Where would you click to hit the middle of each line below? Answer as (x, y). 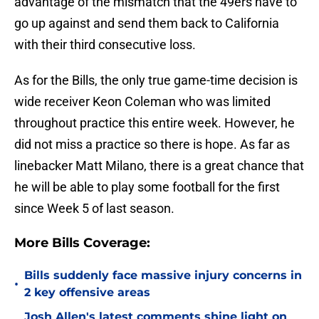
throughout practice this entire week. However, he (155, 123)
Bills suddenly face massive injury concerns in (163, 276)
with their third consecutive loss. (105, 45)
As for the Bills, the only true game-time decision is (156, 80)
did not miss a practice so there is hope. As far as (152, 145)
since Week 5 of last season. (94, 209)
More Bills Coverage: (82, 243)
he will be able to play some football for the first (147, 187)
